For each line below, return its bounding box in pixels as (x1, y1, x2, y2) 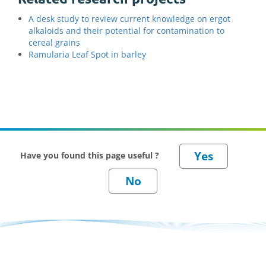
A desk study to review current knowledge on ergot (28, 13, 230, 24)
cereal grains (28, 37, 80, 48)
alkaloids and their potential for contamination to (28, 25, 224, 36)
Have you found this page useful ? (20, 149, 161, 161)
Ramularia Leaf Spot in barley (28, 49, 146, 60)
